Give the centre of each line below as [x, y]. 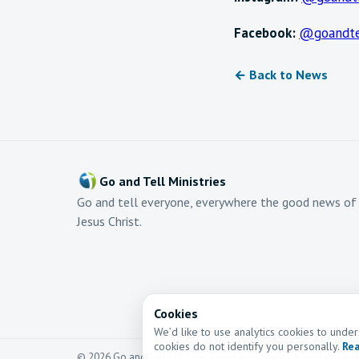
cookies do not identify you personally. [248, 346]
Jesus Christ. [109, 221]
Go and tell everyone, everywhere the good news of [217, 202]
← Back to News [281, 74]
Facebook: [265, 32]
